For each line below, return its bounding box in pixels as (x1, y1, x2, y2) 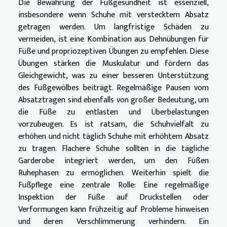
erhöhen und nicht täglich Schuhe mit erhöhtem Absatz (18, 129, 209, 143)
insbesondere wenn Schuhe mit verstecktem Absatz (18, 8, 209, 22)
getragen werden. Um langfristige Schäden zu (18, 20, 209, 34)
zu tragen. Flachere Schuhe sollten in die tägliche (18, 141, 209, 156)
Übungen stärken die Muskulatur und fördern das (18, 56, 209, 70)
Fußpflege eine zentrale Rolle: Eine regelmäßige (18, 178, 209, 192)
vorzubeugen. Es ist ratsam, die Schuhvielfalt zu (18, 117, 209, 131)
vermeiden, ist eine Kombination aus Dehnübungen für (18, 32, 209, 46)
